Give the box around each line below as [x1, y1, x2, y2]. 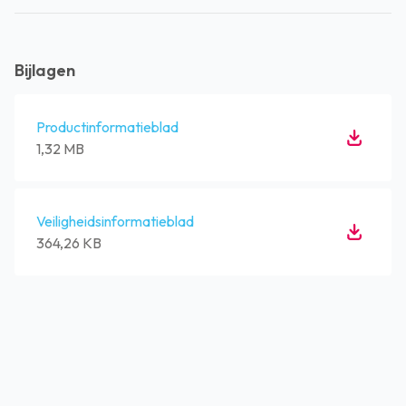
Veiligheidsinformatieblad [36, 212, 194, 230]
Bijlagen [14, 60, 75, 81]
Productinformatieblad [36, 118, 179, 136]
